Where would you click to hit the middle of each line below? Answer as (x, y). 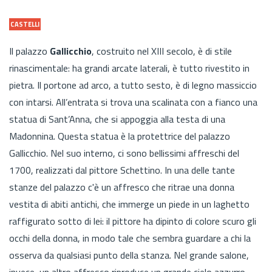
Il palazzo (29, 51)
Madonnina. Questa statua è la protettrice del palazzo (120, 136)
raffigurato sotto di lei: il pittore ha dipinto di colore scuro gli (133, 221)
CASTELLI (25, 24)
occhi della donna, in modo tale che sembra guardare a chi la (130, 238)
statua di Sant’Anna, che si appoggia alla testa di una (117, 119)
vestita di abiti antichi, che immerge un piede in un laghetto (129, 204)
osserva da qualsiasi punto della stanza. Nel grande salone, (129, 255)
